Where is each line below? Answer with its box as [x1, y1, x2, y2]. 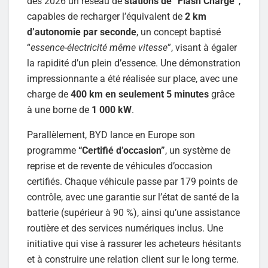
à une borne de [27, 103, 92, 115]
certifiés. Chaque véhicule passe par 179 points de [27, 175, 237, 187]
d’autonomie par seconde [27, 26, 136, 38]
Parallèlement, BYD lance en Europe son [27, 129, 195, 141]
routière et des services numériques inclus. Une [27, 222, 223, 234]
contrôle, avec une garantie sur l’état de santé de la [27, 191, 239, 203]
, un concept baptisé [136, 26, 221, 38]
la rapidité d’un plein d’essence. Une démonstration [27, 57, 240, 69]
